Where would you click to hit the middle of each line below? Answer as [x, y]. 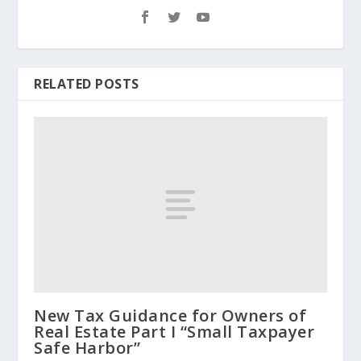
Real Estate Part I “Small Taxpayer [174, 331]
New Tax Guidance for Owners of [170, 315]
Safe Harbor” [87, 347]
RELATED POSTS [87, 84]
